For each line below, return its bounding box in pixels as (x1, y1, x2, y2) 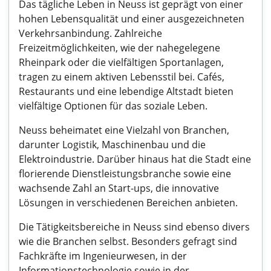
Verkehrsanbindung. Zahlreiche (19, 27, 162, 40)
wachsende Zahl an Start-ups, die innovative (19, 181, 219, 195)
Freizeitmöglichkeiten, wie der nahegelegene (19, 41, 220, 54)
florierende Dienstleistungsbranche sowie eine (19, 167, 231, 180)
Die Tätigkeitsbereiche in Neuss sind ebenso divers (19, 220, 250, 233)
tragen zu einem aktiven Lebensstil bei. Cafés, (19, 70, 224, 83)
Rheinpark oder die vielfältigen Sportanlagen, (19, 56, 224, 69)
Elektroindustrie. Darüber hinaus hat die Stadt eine (19, 152, 251, 166)
